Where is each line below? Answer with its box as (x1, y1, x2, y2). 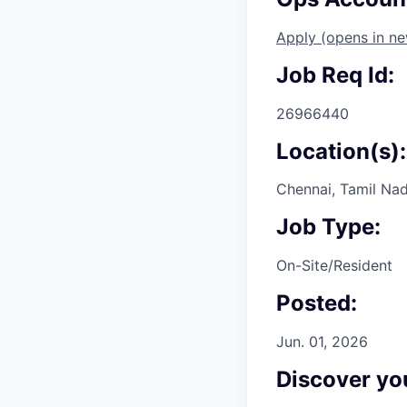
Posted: (276, 290, 357, 317)
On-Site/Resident (276, 256, 392, 275)
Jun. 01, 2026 (276, 333, 368, 352)
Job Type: (276, 213, 381, 241)
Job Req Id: (276, 61, 394, 88)
